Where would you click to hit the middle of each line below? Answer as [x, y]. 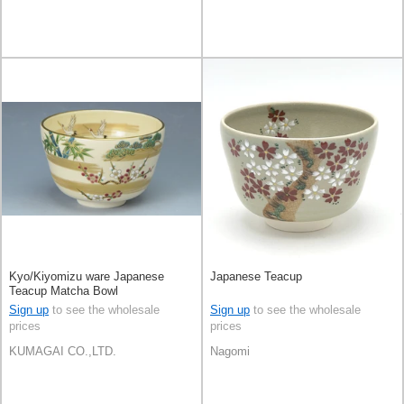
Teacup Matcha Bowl [64, 291]
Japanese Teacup [256, 277]
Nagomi [230, 352]
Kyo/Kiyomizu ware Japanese [87, 277]
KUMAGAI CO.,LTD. [63, 352]
